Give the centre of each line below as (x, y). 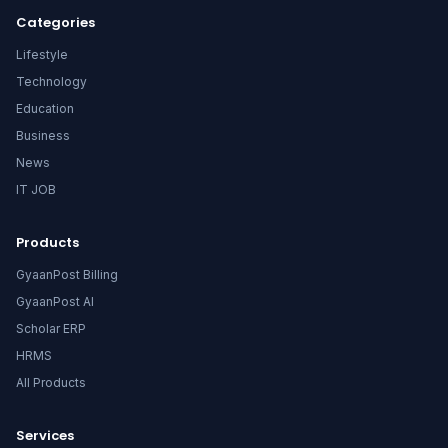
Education (45, 108)
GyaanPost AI (55, 301)
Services (45, 435)
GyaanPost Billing (67, 274)
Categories (55, 22)
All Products (51, 382)
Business (43, 135)
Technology (51, 81)
